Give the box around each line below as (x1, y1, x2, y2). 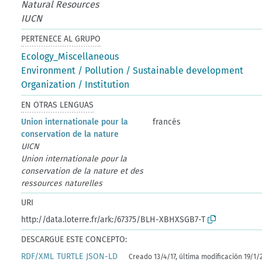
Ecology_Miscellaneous (21, 50, 119, 62)
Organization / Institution (21, 78, 130, 90)
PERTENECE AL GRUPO (21, 33, 101, 44)
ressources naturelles (21, 178, 103, 188)
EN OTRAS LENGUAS (21, 99, 94, 110)
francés (153, 116, 181, 127)
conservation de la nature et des (21, 166, 144, 176)
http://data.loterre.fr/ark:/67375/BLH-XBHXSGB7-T (21, 214, 206, 225)
